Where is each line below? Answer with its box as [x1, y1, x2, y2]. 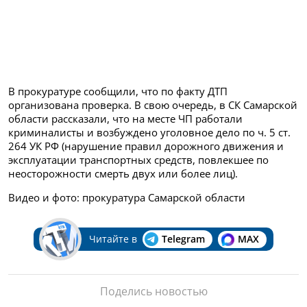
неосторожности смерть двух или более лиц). [8, 167, 238, 181]
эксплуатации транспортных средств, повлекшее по [8, 153, 269, 167]
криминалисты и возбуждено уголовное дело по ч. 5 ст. [8, 125, 291, 140]
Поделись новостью [99, 284, 208, 299]
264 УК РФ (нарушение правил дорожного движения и [8, 139, 284, 153]
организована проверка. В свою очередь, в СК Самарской [8, 98, 297, 112]
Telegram [161, 232, 205, 246]
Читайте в [88, 232, 137, 246]
